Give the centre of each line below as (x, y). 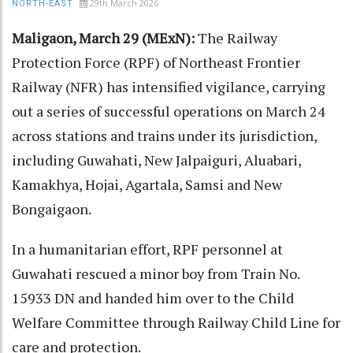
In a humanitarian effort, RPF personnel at (147, 249)
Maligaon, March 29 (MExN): (105, 38)
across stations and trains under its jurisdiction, (164, 136)
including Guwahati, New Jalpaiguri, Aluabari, (156, 160)
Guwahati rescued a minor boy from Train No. (156, 274)
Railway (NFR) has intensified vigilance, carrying (169, 87)
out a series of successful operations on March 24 (169, 111)
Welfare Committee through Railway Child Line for (176, 323)
